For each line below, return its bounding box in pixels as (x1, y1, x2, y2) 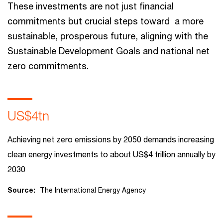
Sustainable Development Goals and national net (7, 45, 210, 56)
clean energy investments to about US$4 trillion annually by (7, 149, 216, 159)
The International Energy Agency (40, 186, 146, 194)
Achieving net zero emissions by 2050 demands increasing (7, 134, 214, 144)
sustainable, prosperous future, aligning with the (7, 30, 208, 41)
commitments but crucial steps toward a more (7, 15, 204, 26)
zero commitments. (7, 60, 89, 71)
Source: (7, 186, 37, 194)
